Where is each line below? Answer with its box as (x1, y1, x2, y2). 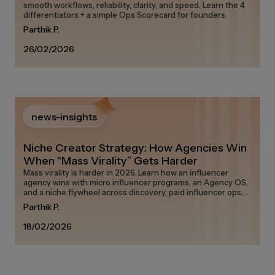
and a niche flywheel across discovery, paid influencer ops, (23, 187, 243, 197)
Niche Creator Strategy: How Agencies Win (23, 141, 247, 155)
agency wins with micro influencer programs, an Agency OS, (23, 177, 248, 187)
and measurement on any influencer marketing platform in (23, 197, 242, 207)
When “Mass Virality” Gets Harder (23, 154, 198, 168)
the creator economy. (23, 207, 104, 217)
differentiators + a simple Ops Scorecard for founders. (23, 10, 227, 20)
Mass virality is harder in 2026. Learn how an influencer (23, 168, 228, 177)
